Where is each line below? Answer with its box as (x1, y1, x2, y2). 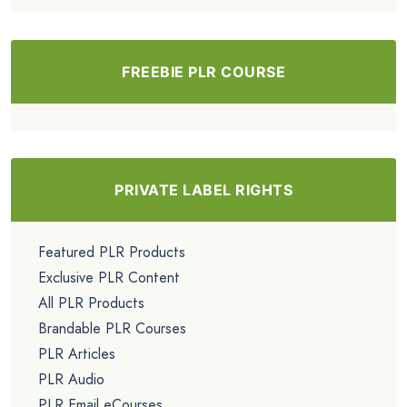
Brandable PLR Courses (38, 318, 186, 340)
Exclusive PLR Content (38, 267, 180, 289)
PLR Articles (38, 343, 115, 365)
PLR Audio (38, 369, 104, 391)
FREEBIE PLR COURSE (122, 63, 285, 82)
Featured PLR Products (38, 242, 185, 263)
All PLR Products (38, 293, 144, 314)
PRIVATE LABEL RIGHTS (114, 181, 293, 200)
